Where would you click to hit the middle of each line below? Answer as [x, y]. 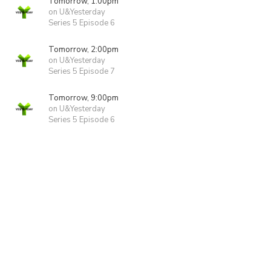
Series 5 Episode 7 [82, 71]
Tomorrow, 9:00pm [83, 98]
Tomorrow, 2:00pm [83, 50]
